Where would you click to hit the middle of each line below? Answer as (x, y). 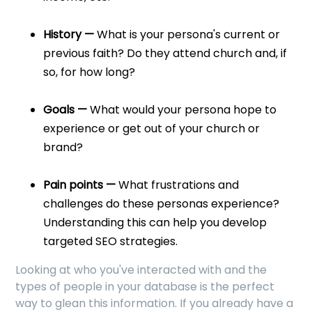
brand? (63, 148)
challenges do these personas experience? (162, 204)
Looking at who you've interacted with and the (141, 270)
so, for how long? (89, 72)
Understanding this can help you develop (155, 223)
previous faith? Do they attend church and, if (165, 54)
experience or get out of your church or (152, 129)
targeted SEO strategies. (111, 242)
